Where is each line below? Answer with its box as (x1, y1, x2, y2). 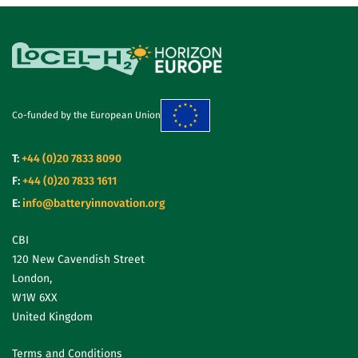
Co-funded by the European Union (12, 109, 161, 121)
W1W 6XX (12, 290, 58, 304)
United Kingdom (12, 309, 93, 324)
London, (12, 271, 52, 285)
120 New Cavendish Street (12, 252, 145, 266)
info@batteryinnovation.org (22, 196, 165, 210)
